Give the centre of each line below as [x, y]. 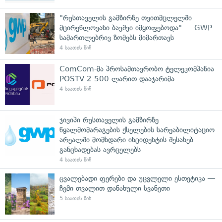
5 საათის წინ [75, 198]
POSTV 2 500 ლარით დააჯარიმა [117, 79]
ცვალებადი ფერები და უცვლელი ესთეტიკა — [137, 178]
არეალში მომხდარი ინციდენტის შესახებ [126, 139]
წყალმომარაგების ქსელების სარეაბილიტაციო [137, 130]
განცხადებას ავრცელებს [100, 149]
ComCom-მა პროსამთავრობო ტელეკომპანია [137, 69]
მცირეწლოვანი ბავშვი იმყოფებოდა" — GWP [136, 28]
